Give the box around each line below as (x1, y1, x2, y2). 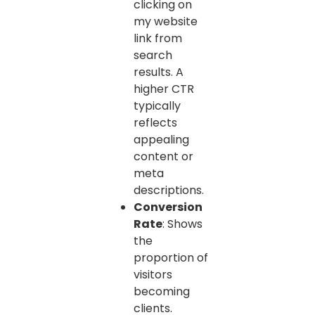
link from (134, 30, 182, 46)
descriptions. (134, 181, 204, 198)
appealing (134, 131, 189, 148)
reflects (134, 114, 177, 131)
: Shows (162, 215, 202, 232)
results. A (134, 63, 184, 80)
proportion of (134, 249, 208, 266)
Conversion (134, 198, 202, 215)
